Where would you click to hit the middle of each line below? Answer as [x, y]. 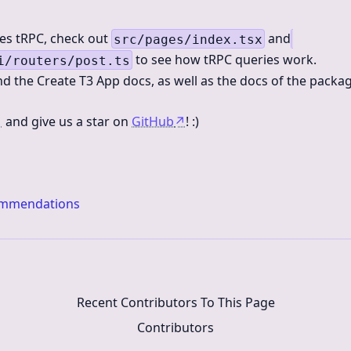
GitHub [153, 121]
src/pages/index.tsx [188, 39]
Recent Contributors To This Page [175, 302]
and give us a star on [67, 121]
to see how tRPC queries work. [224, 60]
